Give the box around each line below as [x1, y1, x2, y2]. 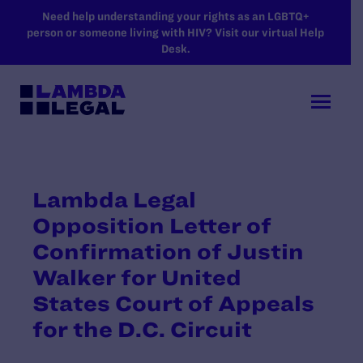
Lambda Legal [32, 187, 196, 211]
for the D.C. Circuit [32, 317, 252, 341]
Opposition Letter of [32, 213, 271, 237]
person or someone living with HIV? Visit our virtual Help [27, 26, 324, 39]
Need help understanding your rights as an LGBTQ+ [42, 10, 309, 23]
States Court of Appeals [32, 291, 314, 315]
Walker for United [32, 265, 241, 289]
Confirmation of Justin [32, 239, 304, 263]
